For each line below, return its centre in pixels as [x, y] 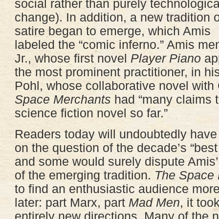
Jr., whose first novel [73, 58]
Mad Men [154, 202]
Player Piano [166, 58]
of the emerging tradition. [85, 175]
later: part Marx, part [72, 202]
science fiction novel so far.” [91, 113]
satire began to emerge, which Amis [113, 31]
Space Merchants [63, 99]
